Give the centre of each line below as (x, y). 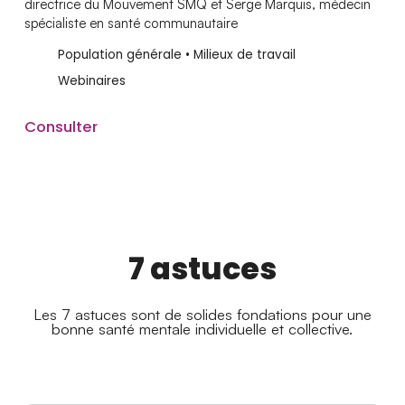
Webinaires (91, 81)
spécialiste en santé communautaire (131, 24)
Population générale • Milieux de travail (176, 54)
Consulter (61, 126)
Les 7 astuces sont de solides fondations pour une (202, 314)
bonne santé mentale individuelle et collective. (202, 328)
